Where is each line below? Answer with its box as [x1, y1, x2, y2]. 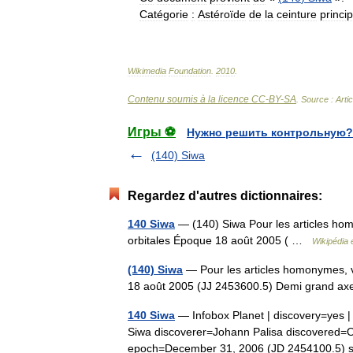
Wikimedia [128, 66, 166, 76]
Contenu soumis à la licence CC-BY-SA [128, 94, 296, 105]
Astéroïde [198, 8, 246, 20]
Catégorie [139, 8, 188, 20]
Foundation [169, 66, 211, 76]
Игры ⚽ [128, 125, 176, 139]
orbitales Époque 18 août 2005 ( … [128, 234, 312, 247]
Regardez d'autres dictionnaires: [128, 189, 322, 203]
